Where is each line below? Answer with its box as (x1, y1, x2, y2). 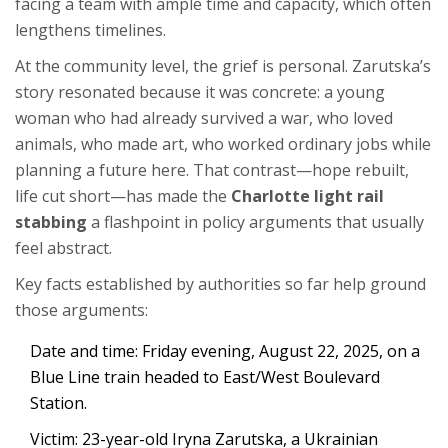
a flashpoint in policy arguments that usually (87, 211, 424, 234)
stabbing (15, 211, 87, 234)
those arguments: (15, 299, 148, 322)
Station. (30, 392, 87, 415)
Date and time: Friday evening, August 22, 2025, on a (30, 340, 420, 363)
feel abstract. (15, 237, 112, 260)
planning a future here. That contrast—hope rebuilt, (15, 159, 409, 182)
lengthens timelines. (15, 19, 166, 42)
